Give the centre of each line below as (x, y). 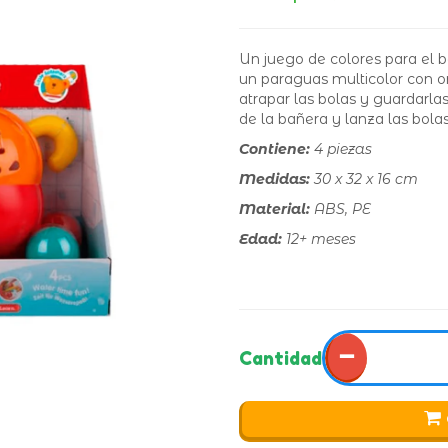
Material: (276, 209)
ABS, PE (342, 209)
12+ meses (321, 239)
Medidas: (274, 179)
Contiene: (276, 149)
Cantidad (280, 357)
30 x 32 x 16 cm (366, 179)
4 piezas (343, 149)
